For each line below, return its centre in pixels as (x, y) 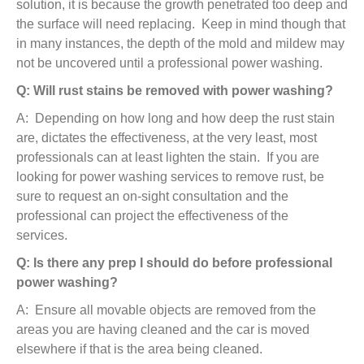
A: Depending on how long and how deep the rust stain (175, 118)
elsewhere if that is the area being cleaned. (143, 349)
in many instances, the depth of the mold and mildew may (180, 43)
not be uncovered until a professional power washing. (169, 63)
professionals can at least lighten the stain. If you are (168, 157)
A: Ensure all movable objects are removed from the (166, 310)
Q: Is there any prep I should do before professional (174, 263)
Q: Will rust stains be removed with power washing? (175, 91)
